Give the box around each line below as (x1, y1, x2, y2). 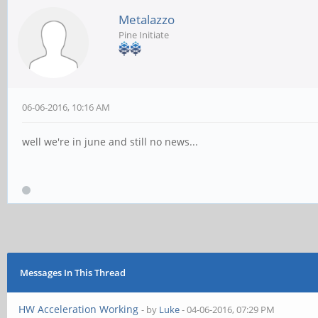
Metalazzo (119, 11, 175, 28)
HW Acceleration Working (18, 302, 139, 316)
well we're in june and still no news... (22, 135, 198, 148)
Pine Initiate (119, 28, 169, 41)
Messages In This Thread (19, 266, 126, 279)
